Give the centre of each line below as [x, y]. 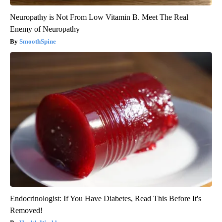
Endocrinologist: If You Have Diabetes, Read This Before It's [106, 199]
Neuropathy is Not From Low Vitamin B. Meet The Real [99, 17]
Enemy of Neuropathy [45, 29]
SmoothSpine [38, 42]
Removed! [26, 211]
